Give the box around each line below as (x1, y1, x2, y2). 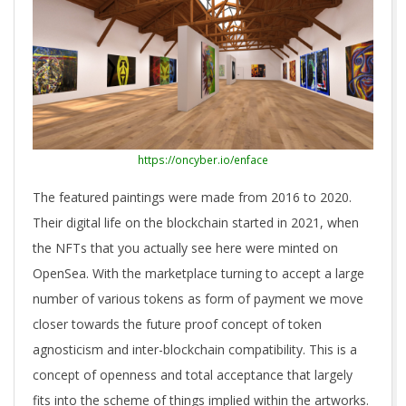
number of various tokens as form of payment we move (33, 290, 363, 308)
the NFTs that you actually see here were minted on (33, 239, 338, 257)
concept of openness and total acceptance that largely (33, 366, 353, 384)
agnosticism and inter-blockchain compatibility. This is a (33, 341, 357, 359)
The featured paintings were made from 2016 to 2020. (33, 188, 352, 207)
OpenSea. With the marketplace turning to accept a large (33, 265, 364, 283)
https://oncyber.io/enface (138, 152, 268, 169)
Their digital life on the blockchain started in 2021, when (33, 214, 359, 232)
